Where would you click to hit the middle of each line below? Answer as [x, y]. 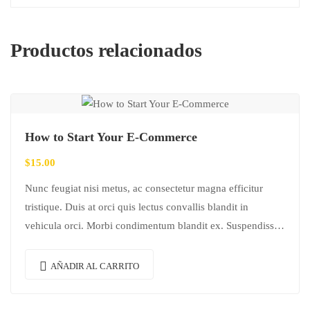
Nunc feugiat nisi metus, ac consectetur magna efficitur [144, 189]
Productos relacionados [106, 50]
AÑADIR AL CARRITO [95, 266]
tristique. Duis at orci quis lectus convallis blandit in [137, 207]
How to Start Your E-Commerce [111, 137]
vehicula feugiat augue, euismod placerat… [119, 245]
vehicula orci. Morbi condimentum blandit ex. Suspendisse [152, 226]
